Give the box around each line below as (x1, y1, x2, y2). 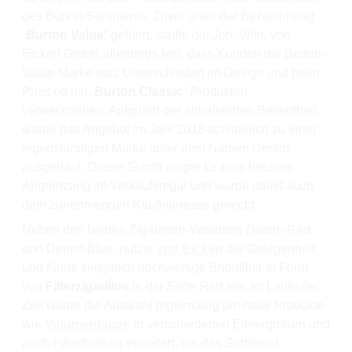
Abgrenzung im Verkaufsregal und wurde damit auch (22, 178, 313, 192)
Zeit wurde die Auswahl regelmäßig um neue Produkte (22, 298, 324, 312)
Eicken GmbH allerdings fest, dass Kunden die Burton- (22, 46, 325, 60)
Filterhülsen (53, 335, 123, 350)
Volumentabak (45, 317, 130, 331)
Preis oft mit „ (22, 84, 94, 98)
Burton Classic (94, 84, 183, 98)
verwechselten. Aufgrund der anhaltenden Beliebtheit (22, 103, 317, 117)
